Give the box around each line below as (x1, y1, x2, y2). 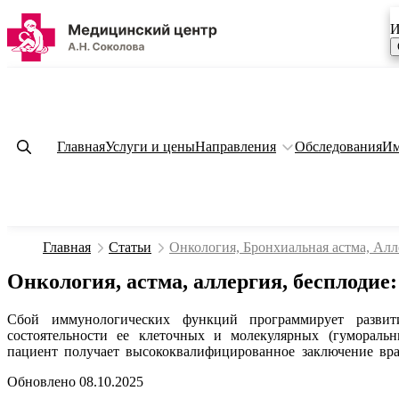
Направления (195, 138, 276, 154)
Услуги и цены (105, 138, 195, 154)
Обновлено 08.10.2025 (7, 373, 143, 389)
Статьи (109, 240, 151, 255)
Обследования (295, 138, 382, 154)
